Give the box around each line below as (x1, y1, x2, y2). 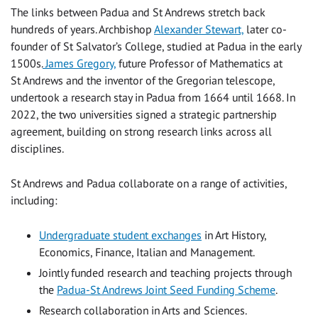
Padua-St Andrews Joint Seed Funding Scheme (57, 282, 275, 297)
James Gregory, (43, 55, 116, 70)
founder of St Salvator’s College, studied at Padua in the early (11, 38, 301, 53)
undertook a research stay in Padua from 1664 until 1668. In (11, 89, 295, 104)
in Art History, (202, 227, 266, 242)
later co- (243, 21, 287, 36)
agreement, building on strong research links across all (11, 124, 272, 138)
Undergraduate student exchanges (39, 227, 202, 242)
